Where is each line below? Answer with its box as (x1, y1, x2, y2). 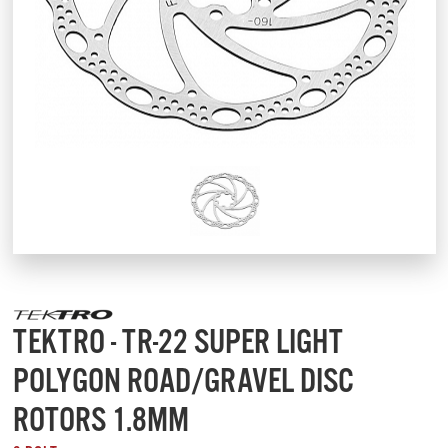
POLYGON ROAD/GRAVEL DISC (13, 361, 354, 405)
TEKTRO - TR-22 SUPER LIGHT (13, 322, 343, 366)
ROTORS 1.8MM (13, 400, 189, 444)
